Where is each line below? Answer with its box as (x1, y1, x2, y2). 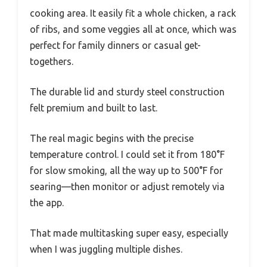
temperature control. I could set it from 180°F (30, 148, 225, 160)
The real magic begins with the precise (30, 132, 194, 144)
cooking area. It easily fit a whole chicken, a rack (30, 7, 236, 18)
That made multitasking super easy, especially (30, 227, 228, 238)
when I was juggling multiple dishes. (30, 243, 182, 254)
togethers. (30, 55, 73, 67)
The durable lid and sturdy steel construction (30, 86, 225, 97)
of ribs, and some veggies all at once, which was (30, 23, 237, 35)
